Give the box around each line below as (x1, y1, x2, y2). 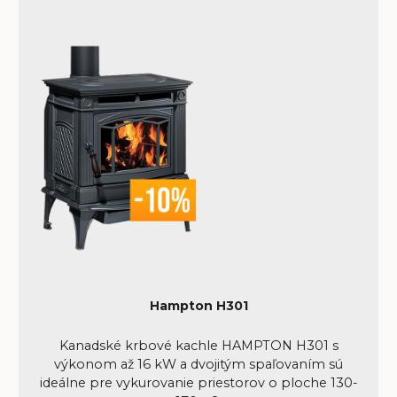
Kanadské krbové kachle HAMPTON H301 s (58, 338, 339, 354)
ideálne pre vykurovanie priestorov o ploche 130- (39, 375, 358, 392)
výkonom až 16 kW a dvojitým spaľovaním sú (54, 356, 343, 373)
